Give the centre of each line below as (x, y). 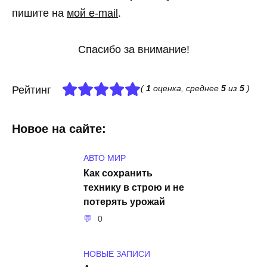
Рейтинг (32, 90)
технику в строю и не (134, 187)
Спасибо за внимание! (133, 49)
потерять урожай (124, 202)
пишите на (39, 13)
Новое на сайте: (59, 129)
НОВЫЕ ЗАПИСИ (117, 254)
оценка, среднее (186, 88)
